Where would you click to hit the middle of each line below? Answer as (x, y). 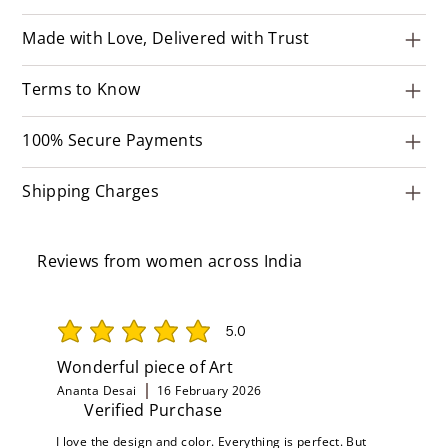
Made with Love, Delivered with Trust (166, 38)
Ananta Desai (96, 390)
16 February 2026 (209, 390)
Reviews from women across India (170, 261)
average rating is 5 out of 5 (141, 339)
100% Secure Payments (113, 140)
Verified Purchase (153, 409)
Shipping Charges (90, 191)
